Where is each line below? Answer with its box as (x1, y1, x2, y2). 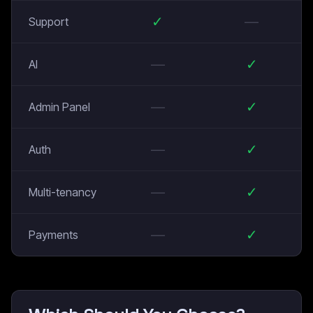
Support (29, 15, 68, 29)
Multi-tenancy (29, 185, 96, 199)
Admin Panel (29, 100, 90, 114)
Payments (29, 228, 78, 242)
